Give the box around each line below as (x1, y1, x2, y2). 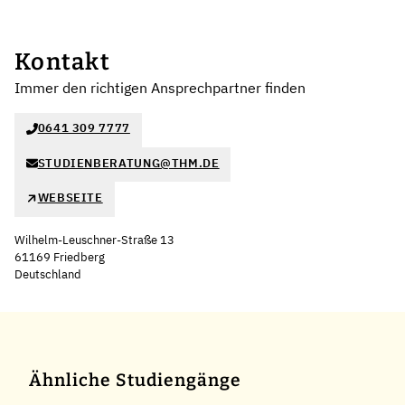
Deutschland (14, 266, 81, 282)
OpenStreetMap (320, 281, 398, 297)
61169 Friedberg (14, 249, 105, 265)
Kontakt (14, 47, 110, 76)
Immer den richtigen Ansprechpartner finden (14, 78, 306, 97)
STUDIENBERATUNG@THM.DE (37, 155, 220, 171)
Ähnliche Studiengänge (29, 369, 242, 391)
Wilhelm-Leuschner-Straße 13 (14, 231, 174, 248)
